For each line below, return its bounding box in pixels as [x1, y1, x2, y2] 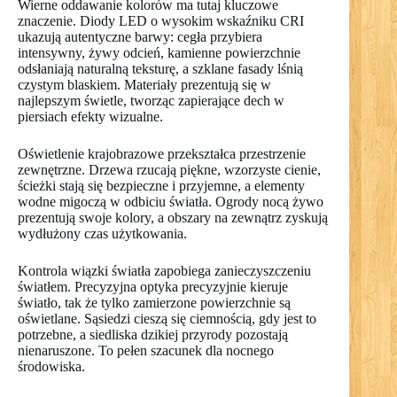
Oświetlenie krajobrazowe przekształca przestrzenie [18, 145, 306, 161]
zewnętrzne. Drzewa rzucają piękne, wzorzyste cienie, [18, 161, 321, 177]
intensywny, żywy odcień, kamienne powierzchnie [18, 44, 300, 60]
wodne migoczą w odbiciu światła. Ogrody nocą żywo [18, 193, 323, 209]
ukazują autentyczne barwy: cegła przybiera [18, 28, 262, 44]
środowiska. [18, 358, 85, 374]
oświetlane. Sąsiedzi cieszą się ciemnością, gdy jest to [18, 310, 316, 326]
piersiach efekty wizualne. [18, 108, 163, 124]
